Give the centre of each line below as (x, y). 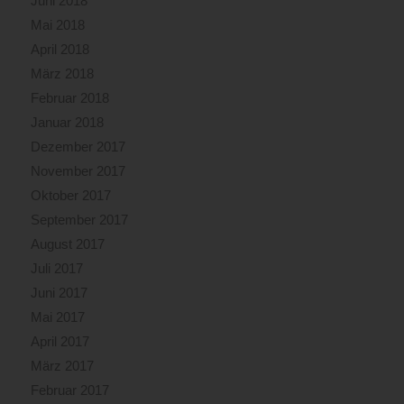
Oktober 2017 (70, 196)
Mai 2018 (57, 25)
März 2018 (62, 74)
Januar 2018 (67, 123)
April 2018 (60, 50)
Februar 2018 (69, 98)
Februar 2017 (69, 390)
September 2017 (79, 220)
